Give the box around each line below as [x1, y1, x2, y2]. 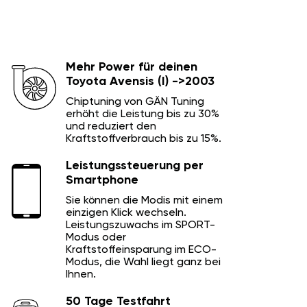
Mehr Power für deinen [66, 60, 197, 73]
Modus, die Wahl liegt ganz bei [66, 256, 221, 268]
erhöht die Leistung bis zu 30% [66, 108, 219, 120]
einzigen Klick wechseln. [66, 207, 186, 219]
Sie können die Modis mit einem [66, 195, 223, 206]
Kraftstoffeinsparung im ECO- [66, 244, 217, 256]
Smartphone [66, 173, 138, 186]
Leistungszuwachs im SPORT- [66, 219, 215, 231]
